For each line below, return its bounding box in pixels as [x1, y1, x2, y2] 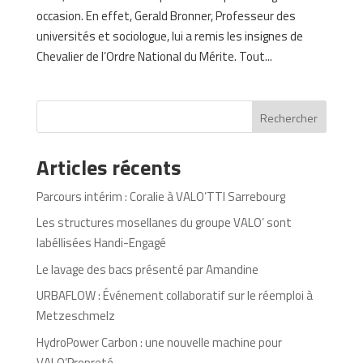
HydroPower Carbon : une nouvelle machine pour [36, 332, 282, 352]
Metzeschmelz [36, 306, 115, 326]
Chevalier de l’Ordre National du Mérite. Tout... [36, 46, 272, 66]
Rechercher [260, 109, 318, 126]
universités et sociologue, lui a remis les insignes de [36, 26, 303, 45]
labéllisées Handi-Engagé [36, 233, 166, 253]
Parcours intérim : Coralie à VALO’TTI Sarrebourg [36, 186, 285, 206]
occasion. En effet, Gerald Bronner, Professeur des [36, 6, 296, 25]
